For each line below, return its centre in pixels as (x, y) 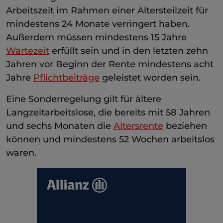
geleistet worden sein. (150, 77)
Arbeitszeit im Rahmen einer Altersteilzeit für (107, 10)
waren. (21, 153)
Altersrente (138, 126)
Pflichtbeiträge (66, 77)
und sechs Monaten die (60, 126)
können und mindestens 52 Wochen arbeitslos (110, 139)
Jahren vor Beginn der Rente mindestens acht (110, 64)
